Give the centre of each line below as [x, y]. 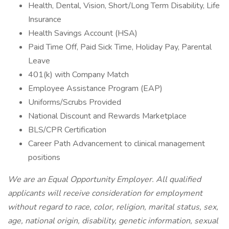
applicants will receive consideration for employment [105, 193]
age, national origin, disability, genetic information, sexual [113, 221]
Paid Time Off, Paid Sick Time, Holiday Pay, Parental [120, 47]
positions [44, 157]
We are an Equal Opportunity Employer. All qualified [104, 179]
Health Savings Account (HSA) [83, 33]
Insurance [45, 19]
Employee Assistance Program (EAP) [95, 88]
